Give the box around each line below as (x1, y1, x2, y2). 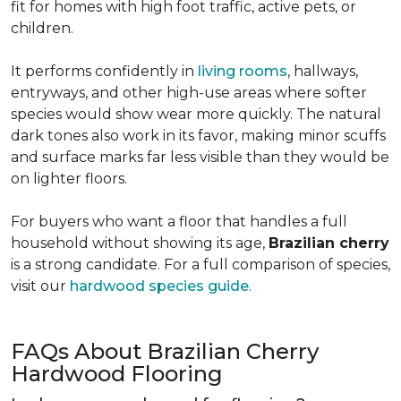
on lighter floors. (11, 170, 131, 187)
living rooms (198, 63, 287, 80)
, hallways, (287, 63, 358, 80)
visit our (11, 277, 70, 294)
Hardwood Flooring (11, 361, 228, 387)
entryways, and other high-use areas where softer (11, 84, 367, 101)
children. (11, 20, 77, 37)
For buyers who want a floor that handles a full (11, 213, 347, 230)
